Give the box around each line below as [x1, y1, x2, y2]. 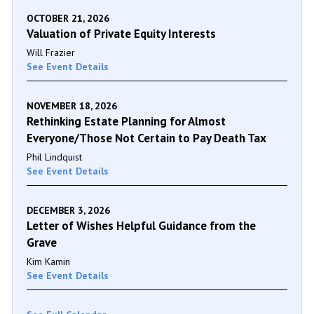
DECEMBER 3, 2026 [27, 204, 110, 217]
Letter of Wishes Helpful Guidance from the [27, 218, 256, 233]
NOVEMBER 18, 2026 [27, 100, 117, 112]
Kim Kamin [27, 255, 70, 268]
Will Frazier [27, 46, 75, 59]
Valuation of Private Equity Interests [27, 26, 216, 41]
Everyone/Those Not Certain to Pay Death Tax [27, 130, 266, 146]
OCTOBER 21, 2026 [27, 12, 109, 25]
